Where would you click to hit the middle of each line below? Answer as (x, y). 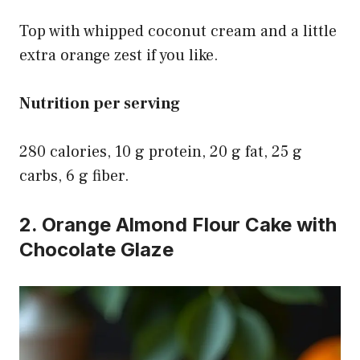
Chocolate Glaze (96, 250)
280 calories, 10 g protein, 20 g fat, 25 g (161, 152)
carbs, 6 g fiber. (74, 176)
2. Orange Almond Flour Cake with (178, 225)
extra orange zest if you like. (119, 56)
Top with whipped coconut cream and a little (178, 32)
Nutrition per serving (100, 104)
